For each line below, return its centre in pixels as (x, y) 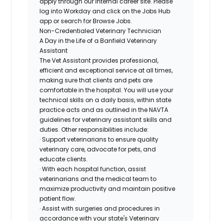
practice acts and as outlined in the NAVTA (104, 110)
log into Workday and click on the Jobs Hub (105, 11)
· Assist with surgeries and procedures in (100, 208)
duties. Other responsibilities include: (94, 129)
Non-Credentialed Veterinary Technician (101, 31)
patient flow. (58, 198)
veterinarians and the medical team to (98, 179)
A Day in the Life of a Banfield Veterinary (98, 40)
